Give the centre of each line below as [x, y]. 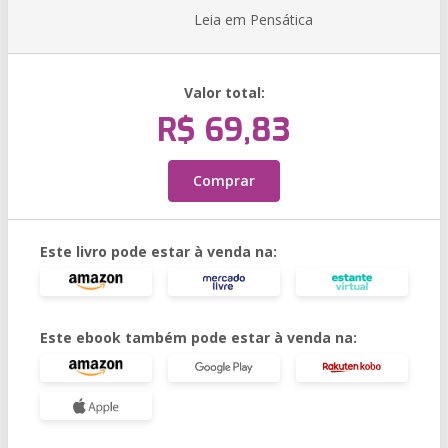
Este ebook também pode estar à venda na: [198, 337]
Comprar [224, 180]
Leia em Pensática [253, 19]
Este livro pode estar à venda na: [158, 251]
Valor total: [224, 92]
